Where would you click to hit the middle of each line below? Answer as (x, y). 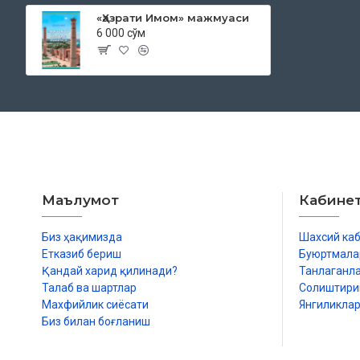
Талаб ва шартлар (89, 288)
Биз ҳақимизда (82, 237)
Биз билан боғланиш (96, 322)
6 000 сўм (121, 33)
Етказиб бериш (82, 254)
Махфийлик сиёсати (95, 305)
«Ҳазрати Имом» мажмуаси (173, 18)
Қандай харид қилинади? (110, 271)
